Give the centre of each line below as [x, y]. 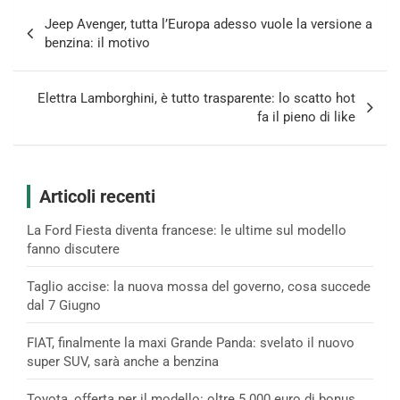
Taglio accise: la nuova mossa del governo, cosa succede [199, 287]
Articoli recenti [97, 197]
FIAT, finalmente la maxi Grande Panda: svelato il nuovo [191, 343]
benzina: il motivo [97, 43]
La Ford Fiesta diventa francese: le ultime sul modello [187, 231]
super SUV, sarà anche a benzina [123, 362]
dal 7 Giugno [64, 306]
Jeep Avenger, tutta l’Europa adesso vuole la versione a [208, 25]
